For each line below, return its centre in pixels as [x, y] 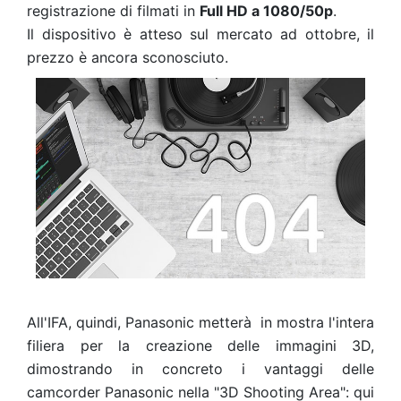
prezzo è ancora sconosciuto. [128, 57]
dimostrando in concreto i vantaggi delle [200, 368]
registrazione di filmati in [113, 11]
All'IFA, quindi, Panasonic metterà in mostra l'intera [200, 322]
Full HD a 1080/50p [266, 11]
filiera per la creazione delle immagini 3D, [200, 345]
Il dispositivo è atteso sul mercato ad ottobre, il [200, 34]
